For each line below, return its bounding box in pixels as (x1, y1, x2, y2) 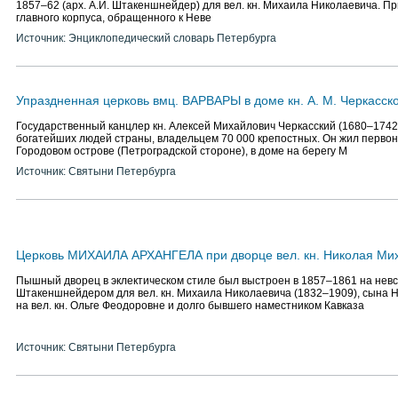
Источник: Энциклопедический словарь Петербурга (16, 32, 276, 44)
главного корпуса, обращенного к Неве (16, 12, 211, 24)
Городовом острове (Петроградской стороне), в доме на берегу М (16, 145, 347, 157)
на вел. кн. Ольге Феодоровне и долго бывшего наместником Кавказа (16, 299, 364, 312)
